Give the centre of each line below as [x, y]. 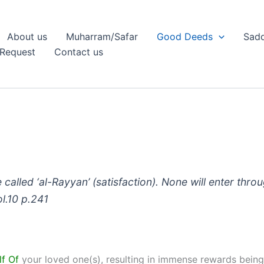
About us [27, 36]
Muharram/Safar [102, 36]
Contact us [79, 52]
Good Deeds [185, 36]
